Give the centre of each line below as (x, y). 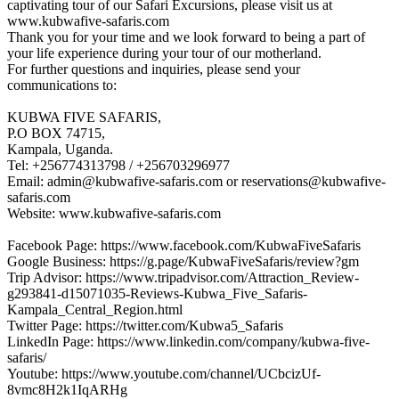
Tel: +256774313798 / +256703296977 (118, 166)
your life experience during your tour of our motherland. (164, 53)
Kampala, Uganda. (60, 150)
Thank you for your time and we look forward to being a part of (186, 37)
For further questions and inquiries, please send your (154, 69)
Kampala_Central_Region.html (95, 310)
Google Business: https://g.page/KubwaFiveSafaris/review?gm (183, 262)
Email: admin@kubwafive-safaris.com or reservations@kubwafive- (196, 182)
